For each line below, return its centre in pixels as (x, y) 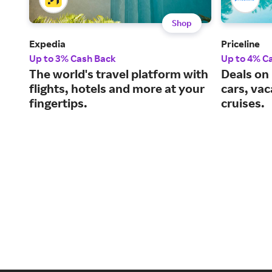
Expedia (47, 44)
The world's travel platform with (119, 74)
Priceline (240, 44)
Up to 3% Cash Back (73, 59)
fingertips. (58, 103)
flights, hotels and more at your (117, 89)
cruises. (243, 103)
